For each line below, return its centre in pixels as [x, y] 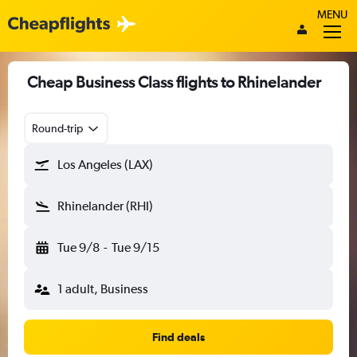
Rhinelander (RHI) [105, 206]
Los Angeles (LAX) [105, 165]
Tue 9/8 [78, 247]
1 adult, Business [103, 289]
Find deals [178, 337]
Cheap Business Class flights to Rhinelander [174, 82]
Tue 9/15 [135, 247]
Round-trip [57, 128]
